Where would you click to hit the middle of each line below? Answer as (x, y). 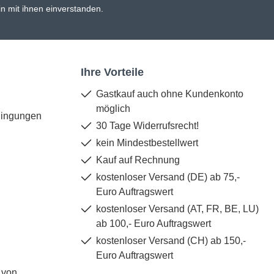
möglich (113, 109)
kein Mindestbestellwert (147, 143)
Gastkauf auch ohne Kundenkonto (170, 94)
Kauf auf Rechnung (138, 160)
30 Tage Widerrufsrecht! (147, 126)
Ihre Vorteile (112, 72)
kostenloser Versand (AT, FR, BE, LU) (177, 209)
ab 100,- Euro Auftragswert (154, 224)
